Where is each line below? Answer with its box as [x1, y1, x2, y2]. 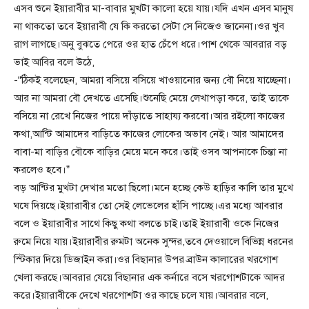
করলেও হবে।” [14, 163, 70, 177]
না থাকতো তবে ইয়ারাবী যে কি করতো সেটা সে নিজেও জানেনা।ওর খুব [14, 20, 284, 33]
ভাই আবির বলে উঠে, [14, 56, 94, 69]
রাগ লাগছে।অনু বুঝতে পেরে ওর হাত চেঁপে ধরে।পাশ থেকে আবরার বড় [14, 38, 287, 51]
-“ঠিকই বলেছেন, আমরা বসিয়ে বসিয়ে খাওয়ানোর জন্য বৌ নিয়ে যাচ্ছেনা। [14, 74, 291, 87]
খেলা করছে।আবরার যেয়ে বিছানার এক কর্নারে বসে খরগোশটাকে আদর [14, 271, 285, 284]
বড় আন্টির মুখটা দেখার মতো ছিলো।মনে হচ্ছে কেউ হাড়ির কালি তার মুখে [14, 181, 293, 195]
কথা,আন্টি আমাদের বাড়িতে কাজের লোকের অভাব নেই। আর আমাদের [14, 128, 283, 141]
